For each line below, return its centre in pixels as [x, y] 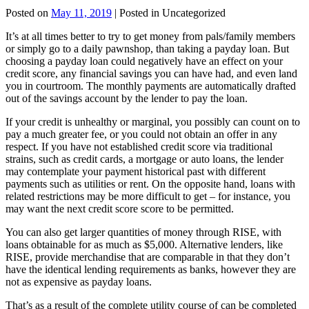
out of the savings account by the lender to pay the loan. [127, 98]
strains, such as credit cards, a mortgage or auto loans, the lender [144, 159]
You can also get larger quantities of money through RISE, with [143, 232]
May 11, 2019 [81, 12]
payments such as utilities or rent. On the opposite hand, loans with [150, 183]
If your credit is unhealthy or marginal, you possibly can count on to [153, 121]
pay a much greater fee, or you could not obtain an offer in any [141, 134]
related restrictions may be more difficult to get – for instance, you [148, 196]
